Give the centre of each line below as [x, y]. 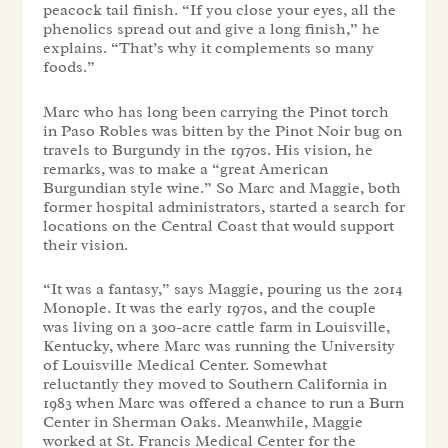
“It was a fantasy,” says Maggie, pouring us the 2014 [222, 289]
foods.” [68, 67]
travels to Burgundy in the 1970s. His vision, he [207, 149]
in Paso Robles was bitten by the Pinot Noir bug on [222, 130]
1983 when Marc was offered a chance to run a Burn [223, 403]
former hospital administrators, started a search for [223, 206]
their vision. [85, 244]
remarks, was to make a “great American [185, 168]
